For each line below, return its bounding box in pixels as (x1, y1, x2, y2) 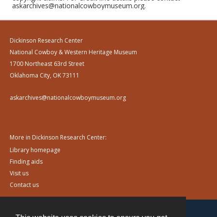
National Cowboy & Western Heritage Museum (10, 48, 137, 56)
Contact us (10, 181, 39, 189)
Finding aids (10, 157, 43, 166)
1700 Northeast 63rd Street (10, 60, 84, 68)
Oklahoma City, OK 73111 (10, 71, 79, 79)
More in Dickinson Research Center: (10, 133, 107, 141)
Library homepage (10, 146, 61, 154)
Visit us (10, 169, 29, 177)
